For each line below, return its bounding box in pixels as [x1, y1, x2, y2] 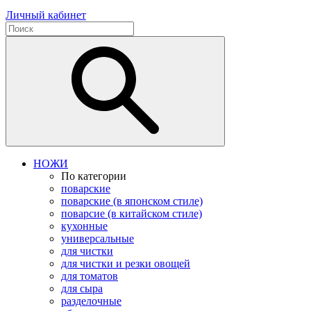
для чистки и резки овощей [61, 257, 190, 269]
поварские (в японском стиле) [61, 194, 203, 207]
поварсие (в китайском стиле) [61, 207, 202, 219]
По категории [61, 169, 126, 182]
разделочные [61, 294, 121, 307]
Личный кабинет [6, 8, 86, 21]
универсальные [61, 232, 134, 244]
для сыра [61, 282, 103, 294]
